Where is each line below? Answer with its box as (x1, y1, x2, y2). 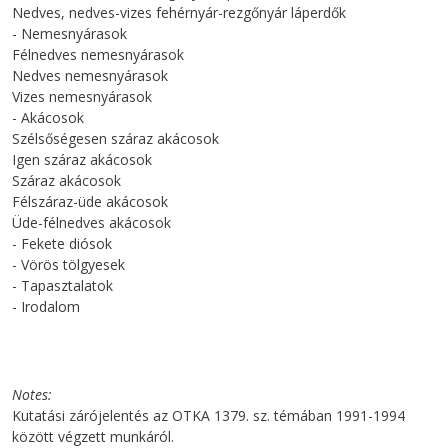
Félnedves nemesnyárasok (12, 44, 184, 64)
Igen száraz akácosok (12, 149, 152, 169)
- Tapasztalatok (12, 275, 113, 295)
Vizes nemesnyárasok (12, 86, 152, 106)
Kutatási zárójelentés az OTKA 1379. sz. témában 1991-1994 (12, 405, 405, 425)
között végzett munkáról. (12, 426, 174, 446)
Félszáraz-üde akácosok (12, 191, 168, 211)
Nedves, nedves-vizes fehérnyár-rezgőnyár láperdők (12, 2, 346, 22)
